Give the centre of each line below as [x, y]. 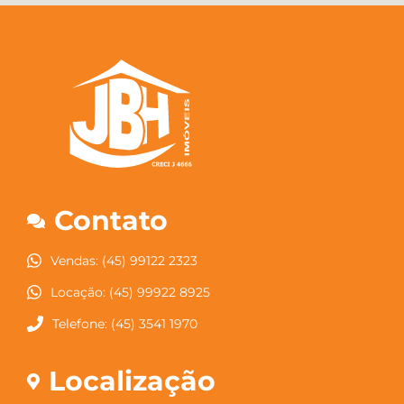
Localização [132, 381]
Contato [111, 221]
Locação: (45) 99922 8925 [130, 293]
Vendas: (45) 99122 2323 [124, 261]
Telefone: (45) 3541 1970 [125, 324]
